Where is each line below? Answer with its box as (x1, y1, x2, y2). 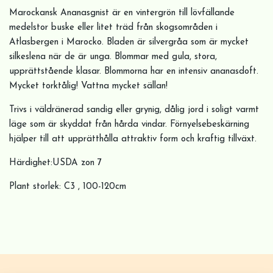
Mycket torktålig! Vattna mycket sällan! (9, 82, 168, 91)
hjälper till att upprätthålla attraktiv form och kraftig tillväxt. (9, 135, 257, 144)
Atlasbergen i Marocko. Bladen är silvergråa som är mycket (9, 38, 249, 48)
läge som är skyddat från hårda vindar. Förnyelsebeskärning (9, 120, 249, 130)
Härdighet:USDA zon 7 (9, 158, 102, 168)
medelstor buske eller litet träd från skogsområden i (9, 23, 218, 33)
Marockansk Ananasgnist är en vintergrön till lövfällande (9, 9, 235, 18)
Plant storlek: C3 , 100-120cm (9, 182, 126, 192)
